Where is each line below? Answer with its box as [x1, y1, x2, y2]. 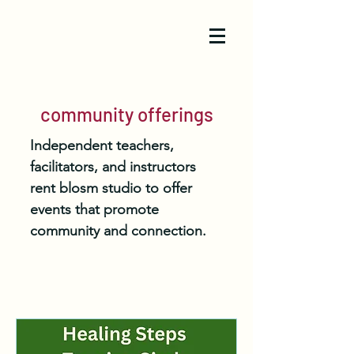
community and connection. [30, 222, 206, 239]
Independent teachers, [30, 137, 174, 154]
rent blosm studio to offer [30, 179, 192, 197]
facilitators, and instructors [30, 158, 196, 175]
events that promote [30, 201, 159, 218]
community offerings [40, 103, 213, 126]
